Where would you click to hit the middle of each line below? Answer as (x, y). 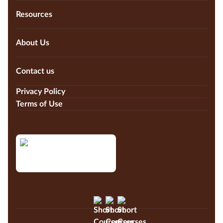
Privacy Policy (41, 91)
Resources (34, 14)
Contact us (35, 71)
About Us (33, 43)
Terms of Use (39, 104)
